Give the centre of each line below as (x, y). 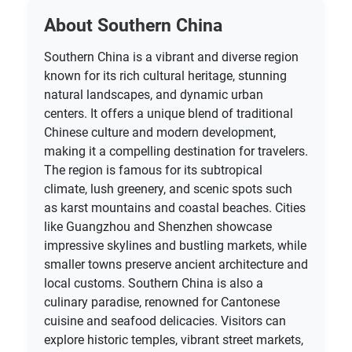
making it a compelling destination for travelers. (176, 151)
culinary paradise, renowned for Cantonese (162, 302)
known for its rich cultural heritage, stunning (165, 75)
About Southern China (133, 25)
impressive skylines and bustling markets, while (175, 245)
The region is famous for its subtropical (153, 170)
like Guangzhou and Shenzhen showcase (158, 226)
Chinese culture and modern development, (160, 132)
